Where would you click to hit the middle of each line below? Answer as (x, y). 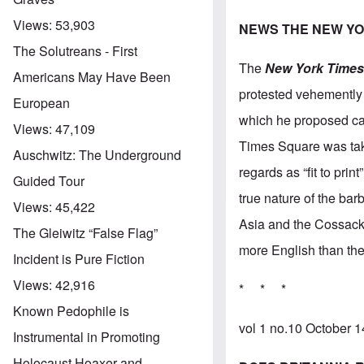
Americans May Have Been (92, 76)
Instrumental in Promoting (87, 336)
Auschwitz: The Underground (97, 154)
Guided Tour (49, 180)
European (41, 102)
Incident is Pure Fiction (79, 258)
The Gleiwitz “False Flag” (85, 232)
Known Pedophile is (71, 310)
